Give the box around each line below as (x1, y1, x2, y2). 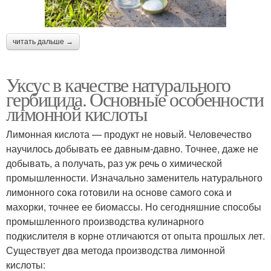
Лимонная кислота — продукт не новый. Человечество (6, 126, 252, 141)
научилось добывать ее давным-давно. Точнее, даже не (6, 141, 258, 155)
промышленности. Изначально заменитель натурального (6, 170, 263, 184)
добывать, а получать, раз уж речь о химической (6, 155, 222, 170)
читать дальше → (13, 37, 73, 46)
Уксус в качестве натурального (6, 71, 230, 97)
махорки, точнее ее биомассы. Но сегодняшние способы (6, 199, 261, 214)
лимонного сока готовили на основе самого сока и (6, 184, 232, 199)
